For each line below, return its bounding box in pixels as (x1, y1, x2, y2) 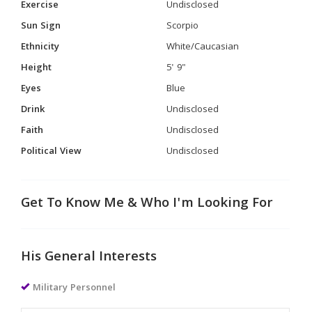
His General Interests (21, 247, 157, 270)
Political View (21, 144, 81, 160)
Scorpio (166, 19, 198, 35)
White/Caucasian (166, 40, 239, 56)
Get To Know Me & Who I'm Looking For (21, 193, 273, 216)
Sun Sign (21, 19, 61, 35)
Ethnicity (21, 40, 59, 56)
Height (21, 61, 52, 77)
